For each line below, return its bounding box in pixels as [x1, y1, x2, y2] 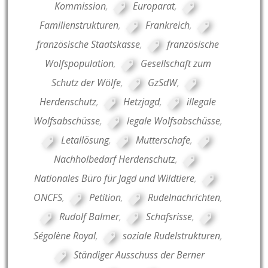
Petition [89, 191, 121, 205]
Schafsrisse [145, 210, 192, 224]
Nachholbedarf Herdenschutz [53, 153, 175, 166]
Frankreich [145, 19, 190, 32]
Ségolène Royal [33, 229, 96, 243]
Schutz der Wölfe [51, 76, 121, 90]
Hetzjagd [123, 95, 160, 109]
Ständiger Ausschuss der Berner [73, 248, 205, 262]
